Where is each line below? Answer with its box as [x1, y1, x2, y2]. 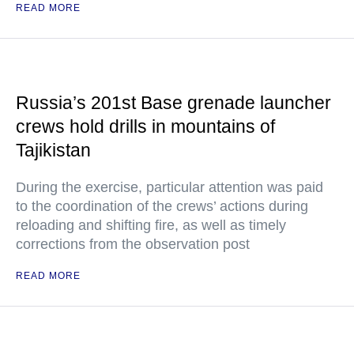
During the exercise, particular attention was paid [16, 179, 323, 195]
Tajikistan [16, 140, 91, 160]
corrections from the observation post [16, 236, 250, 252]
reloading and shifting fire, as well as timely [16, 217, 286, 233]
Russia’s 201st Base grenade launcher [16, 92, 331, 113]
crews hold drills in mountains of [16, 116, 275, 137]
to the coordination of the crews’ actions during [16, 198, 308, 214]
